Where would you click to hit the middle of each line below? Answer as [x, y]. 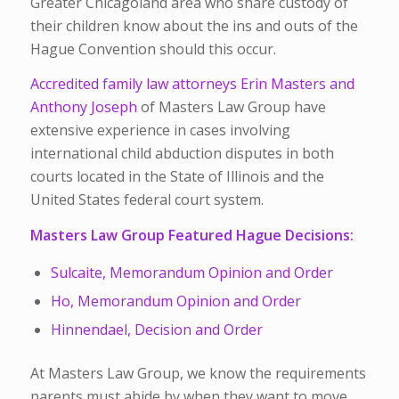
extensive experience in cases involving [160, 130]
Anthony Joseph [83, 107]
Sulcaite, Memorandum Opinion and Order [191, 273]
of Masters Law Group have [231, 107]
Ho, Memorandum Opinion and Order [175, 301]
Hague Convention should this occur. [153, 49]
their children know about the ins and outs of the [194, 25]
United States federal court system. [147, 200]
